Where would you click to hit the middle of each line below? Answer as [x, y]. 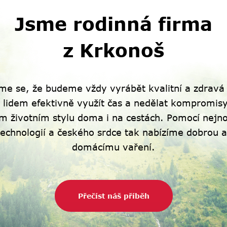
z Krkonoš [113, 50]
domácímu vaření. [113, 147]
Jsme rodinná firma [113, 24]
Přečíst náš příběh [113, 196]
